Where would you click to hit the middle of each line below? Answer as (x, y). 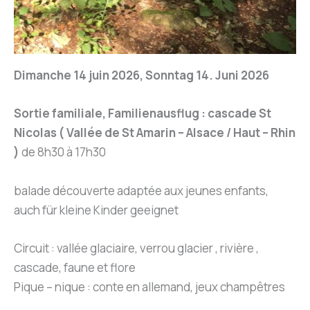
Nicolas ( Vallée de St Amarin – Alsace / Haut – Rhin (155, 133)
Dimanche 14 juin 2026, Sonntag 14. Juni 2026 (142, 75)
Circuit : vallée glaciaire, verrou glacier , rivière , (136, 248)
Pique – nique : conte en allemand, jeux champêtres (149, 286)
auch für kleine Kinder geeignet (96, 210)
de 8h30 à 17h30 (64, 152)
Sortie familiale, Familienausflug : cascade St (143, 113)
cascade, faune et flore (75, 267)
